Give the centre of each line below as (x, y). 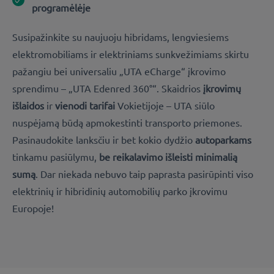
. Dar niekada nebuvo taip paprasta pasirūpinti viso (144, 174)
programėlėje (61, 8)
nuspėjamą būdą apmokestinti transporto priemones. (127, 123)
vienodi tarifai (85, 106)
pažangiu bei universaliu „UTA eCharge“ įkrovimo (119, 71)
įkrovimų (222, 88)
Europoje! (33, 208)
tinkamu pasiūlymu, (56, 157)
